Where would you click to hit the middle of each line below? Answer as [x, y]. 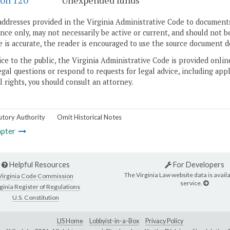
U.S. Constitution [36, 197]
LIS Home [70, 221]
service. [192, 183]
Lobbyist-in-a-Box [114, 221]
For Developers [198, 165]
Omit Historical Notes [89, 117]
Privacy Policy [164, 221]
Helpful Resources [39, 165]
